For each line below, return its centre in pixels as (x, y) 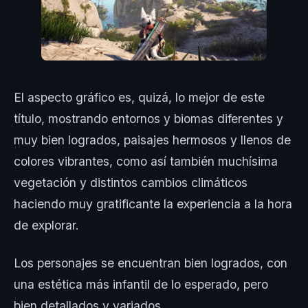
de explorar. (46, 225)
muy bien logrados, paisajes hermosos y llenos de (152, 140)
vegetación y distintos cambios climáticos (131, 183)
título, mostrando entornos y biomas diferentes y (148, 119)
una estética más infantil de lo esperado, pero (141, 285)
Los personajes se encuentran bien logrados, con (151, 263)
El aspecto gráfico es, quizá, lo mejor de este (139, 98)
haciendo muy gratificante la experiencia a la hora (153, 204)
